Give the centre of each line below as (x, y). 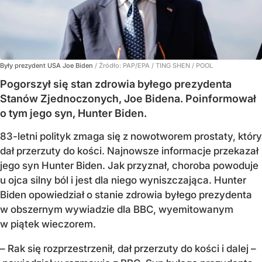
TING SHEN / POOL (184, 65)
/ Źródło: (109, 65)
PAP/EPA (137, 65)
